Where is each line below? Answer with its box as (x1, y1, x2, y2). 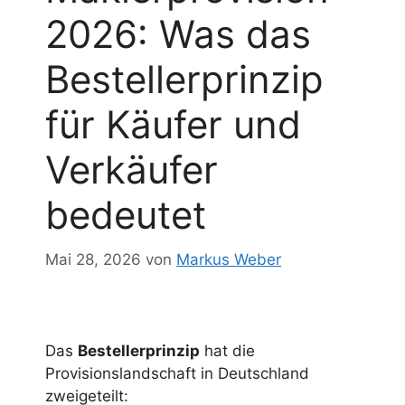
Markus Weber (176, 250, 281, 268)
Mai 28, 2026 (45, 250, 141, 268)
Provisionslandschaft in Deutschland (45, 363, 309, 382)
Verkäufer (45, 146, 218, 193)
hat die (200, 341, 255, 360)
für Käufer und (45, 101, 301, 148)
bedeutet (45, 192, 206, 239)
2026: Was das (45, 11, 311, 58)
